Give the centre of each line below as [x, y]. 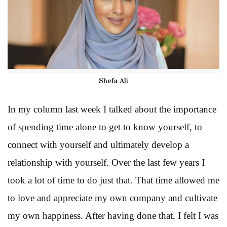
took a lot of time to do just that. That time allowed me [113, 180]
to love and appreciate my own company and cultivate [112, 198]
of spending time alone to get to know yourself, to [105, 127]
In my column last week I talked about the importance [112, 109]
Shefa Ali [113, 81]
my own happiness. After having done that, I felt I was [113, 215]
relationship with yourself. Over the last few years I [106, 162]
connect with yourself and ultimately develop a [98, 144]
